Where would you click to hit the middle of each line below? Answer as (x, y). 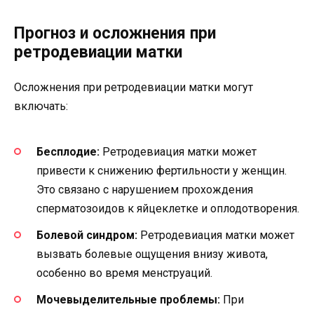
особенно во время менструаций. (124, 273)
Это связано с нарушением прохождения (145, 189)
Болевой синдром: (87, 235)
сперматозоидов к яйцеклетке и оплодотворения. (168, 208)
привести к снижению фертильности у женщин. (162, 170)
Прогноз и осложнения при (115, 33)
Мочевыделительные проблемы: (128, 300)
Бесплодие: (68, 151)
